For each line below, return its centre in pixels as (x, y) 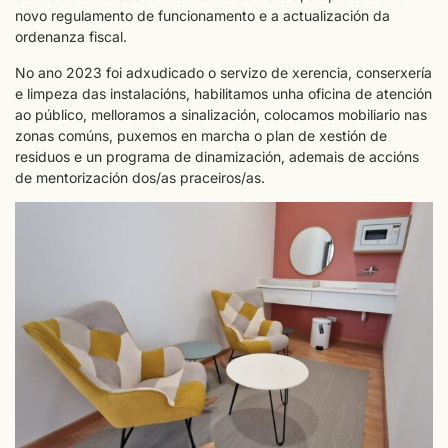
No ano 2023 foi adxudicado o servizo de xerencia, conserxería (223, 72)
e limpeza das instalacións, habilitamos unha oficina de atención (223, 93)
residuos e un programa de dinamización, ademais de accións (217, 156)
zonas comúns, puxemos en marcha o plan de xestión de (201, 135)
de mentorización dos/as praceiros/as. (140, 177)
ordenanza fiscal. (71, 37)
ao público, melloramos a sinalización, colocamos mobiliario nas (221, 114)
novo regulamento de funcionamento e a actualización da (202, 16)
